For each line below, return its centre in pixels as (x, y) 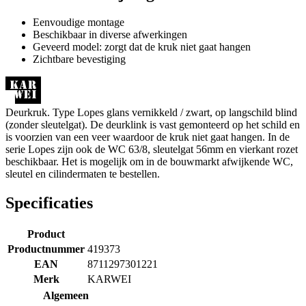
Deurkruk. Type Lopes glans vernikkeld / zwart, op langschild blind (151, 112)
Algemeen (66, 295)
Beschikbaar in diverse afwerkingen (110, 34)
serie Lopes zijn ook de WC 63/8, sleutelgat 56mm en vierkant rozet (152, 149)
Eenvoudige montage (79, 22)
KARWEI (109, 279)
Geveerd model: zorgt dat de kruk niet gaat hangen (142, 46)
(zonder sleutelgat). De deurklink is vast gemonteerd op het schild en (153, 124)
